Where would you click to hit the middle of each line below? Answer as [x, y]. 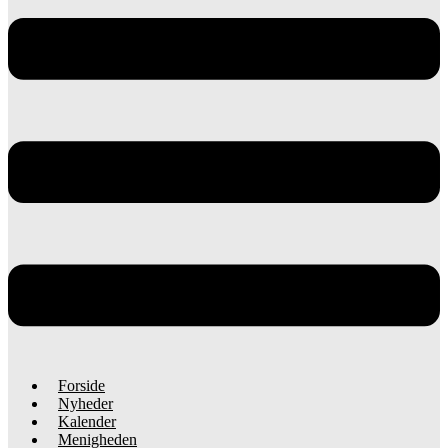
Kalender [87, 422]
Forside [81, 386]
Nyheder [85, 404]
